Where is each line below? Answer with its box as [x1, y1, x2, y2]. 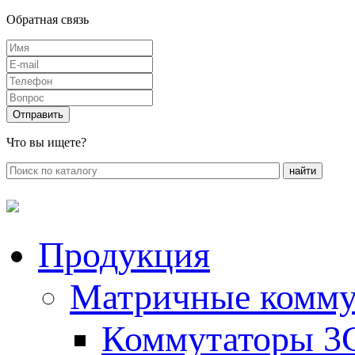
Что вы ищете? [6, 136, 86, 149]
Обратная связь [6, 13, 89, 26]
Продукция [38, 235, 210, 275]
